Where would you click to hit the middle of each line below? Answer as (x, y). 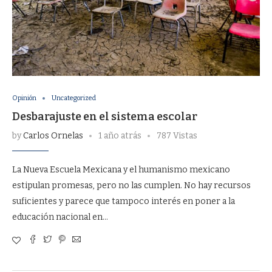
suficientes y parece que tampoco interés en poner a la (124, 201)
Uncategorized (74, 98)
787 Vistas (177, 136)
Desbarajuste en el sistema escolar (105, 117)
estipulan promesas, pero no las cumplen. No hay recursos (131, 185)
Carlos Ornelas (53, 136)
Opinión (24, 98)
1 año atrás (120, 136)
